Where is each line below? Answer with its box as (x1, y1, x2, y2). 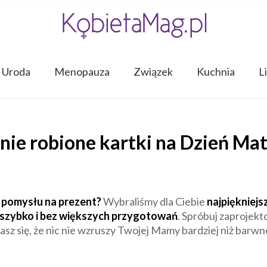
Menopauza (54, 64, 110, 78)
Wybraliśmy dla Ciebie (101, 195, 207, 208)
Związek (133, 64, 173, 78)
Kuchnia (196, 64, 235, 78)
